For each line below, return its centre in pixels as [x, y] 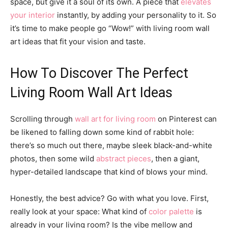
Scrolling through [42, 119]
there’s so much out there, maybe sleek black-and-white [111, 145]
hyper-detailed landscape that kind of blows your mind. [109, 172]
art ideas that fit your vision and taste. [78, 41]
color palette [171, 211]
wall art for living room [115, 119]
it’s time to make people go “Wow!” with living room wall [110, 28]
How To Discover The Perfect [99, 73]
